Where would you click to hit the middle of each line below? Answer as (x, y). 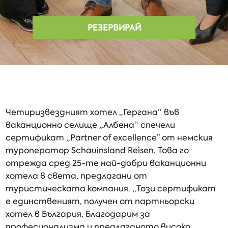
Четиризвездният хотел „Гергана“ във (93, 112)
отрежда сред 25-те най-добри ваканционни (106, 163)
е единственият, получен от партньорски (100, 201)
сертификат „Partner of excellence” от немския (109, 138)
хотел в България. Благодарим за (78, 214)
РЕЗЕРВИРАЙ (114, 27)
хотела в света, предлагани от (77, 176)
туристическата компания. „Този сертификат (111, 189)
